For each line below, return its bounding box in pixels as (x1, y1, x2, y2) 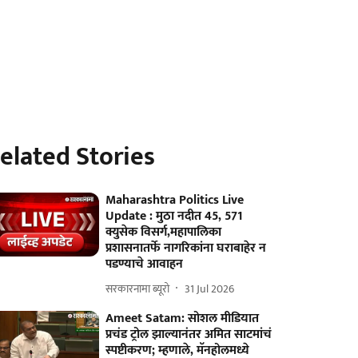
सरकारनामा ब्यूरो (105, 279, 170, 298)
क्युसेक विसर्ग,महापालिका (105, 221, 222, 243)
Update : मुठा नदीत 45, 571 (105, 205, 244, 227)
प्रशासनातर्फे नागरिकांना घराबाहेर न (105, 237, 267, 259)
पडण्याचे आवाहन (105, 253, 184, 275)
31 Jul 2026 (185, 279, 235, 298)
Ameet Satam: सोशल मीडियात (105, 308, 260, 329)
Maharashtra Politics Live (105, 189, 245, 211)
